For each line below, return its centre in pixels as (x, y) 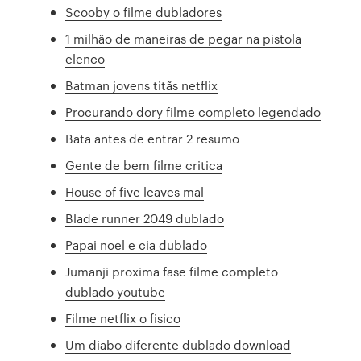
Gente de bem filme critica (144, 165)
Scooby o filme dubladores (144, 12)
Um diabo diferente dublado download (178, 345)
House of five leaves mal (135, 192)
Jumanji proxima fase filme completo (172, 272)
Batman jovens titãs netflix (142, 85)
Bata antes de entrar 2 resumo (153, 139)
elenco (85, 59)
